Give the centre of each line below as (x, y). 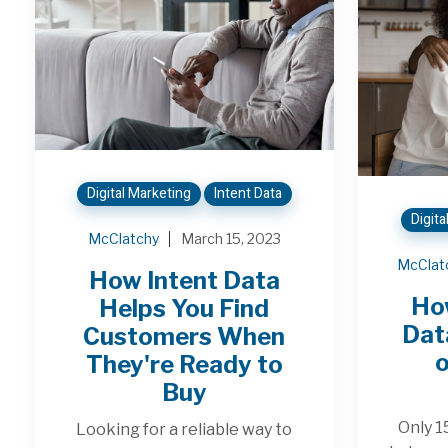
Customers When (184, 336)
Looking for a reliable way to (184, 429)
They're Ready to (184, 364)
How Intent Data (184, 280)
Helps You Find (184, 308)
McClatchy (123, 238)
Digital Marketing (138, 193)
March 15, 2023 (230, 238)
